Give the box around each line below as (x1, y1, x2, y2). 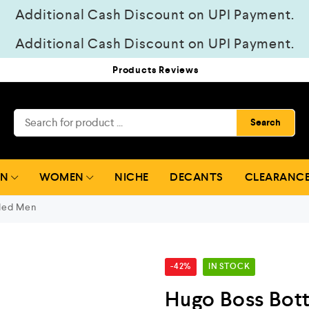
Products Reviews (112, 63, 199, 77)
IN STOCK (208, 261, 250, 272)
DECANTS (170, 170, 223, 184)
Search (250, 116, 281, 129)
